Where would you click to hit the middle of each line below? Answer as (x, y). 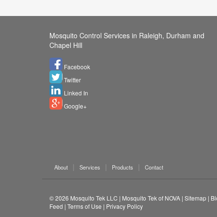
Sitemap (195, 198)
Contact (154, 167)
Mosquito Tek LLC (94, 198)
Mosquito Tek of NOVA (151, 198)
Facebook (76, 67)
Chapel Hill (66, 45)
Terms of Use (85, 206)
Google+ (75, 106)
